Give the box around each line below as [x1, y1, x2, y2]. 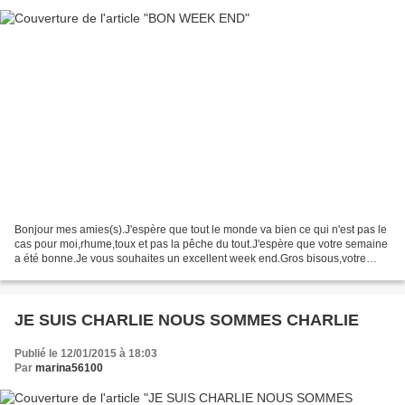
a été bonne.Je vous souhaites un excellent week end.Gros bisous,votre [14, 252, 366, 266]
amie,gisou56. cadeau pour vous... [14, 267, 184, 280]
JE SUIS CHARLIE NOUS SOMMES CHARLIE [14, 311, 359, 330]
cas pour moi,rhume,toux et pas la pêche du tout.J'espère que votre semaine [14, 238, 388, 251]
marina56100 [35, 362, 103, 375]
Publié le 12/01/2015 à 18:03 [14, 347, 157, 361]
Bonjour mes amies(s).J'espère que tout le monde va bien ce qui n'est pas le [14, 223, 387, 237]
